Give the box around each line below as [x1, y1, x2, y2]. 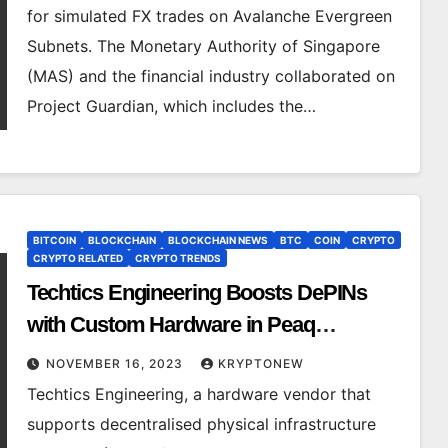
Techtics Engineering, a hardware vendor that [26, 384, 371, 404]
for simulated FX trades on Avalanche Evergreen [26, 6, 392, 26]
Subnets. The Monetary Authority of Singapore [26, 36, 380, 56]
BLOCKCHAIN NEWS [167, 234, 268, 246]
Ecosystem [26, 344, 132, 369]
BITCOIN [32, 234, 76, 246]
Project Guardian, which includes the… [26, 96, 316, 116]
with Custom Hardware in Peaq [26, 312, 315, 337]
